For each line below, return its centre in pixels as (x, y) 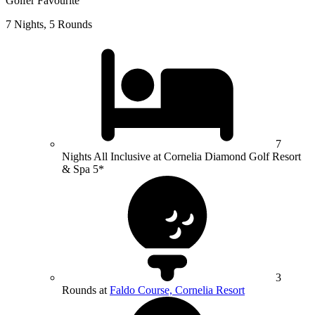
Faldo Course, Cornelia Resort (177, 290)
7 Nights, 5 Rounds (49, 25)
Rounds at (86, 290)
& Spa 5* (83, 169)
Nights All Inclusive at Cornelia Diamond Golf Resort (181, 157)
